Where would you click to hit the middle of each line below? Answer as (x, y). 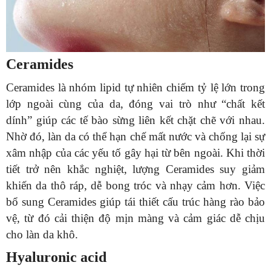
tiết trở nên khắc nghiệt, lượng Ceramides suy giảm (135, 169)
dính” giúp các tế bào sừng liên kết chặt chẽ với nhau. (135, 120)
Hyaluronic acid (56, 257)
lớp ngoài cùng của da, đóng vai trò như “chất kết (135, 103)
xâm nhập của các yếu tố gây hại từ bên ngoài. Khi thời (135, 152)
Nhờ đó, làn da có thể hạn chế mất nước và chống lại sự (135, 136)
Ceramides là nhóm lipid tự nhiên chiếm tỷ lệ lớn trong (135, 87)
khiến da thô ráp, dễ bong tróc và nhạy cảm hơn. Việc (135, 185)
